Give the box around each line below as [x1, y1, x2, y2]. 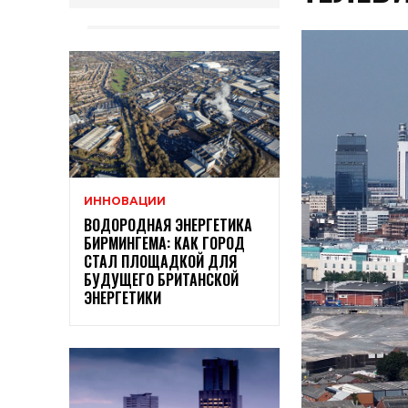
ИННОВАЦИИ [84, 194, 166, 209]
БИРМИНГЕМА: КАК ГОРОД [84, 232, 245, 255]
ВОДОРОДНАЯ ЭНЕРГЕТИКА [84, 214, 252, 237]
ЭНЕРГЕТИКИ [84, 287, 161, 310]
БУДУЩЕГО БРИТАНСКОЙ [84, 269, 239, 291]
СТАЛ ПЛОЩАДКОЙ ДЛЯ [84, 250, 237, 273]
